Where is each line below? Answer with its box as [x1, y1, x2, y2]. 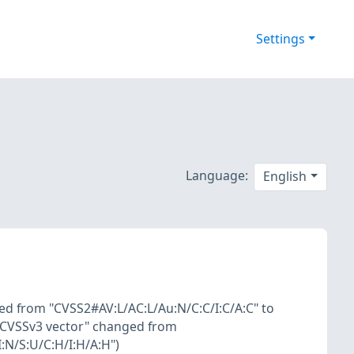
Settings [255, 30, 305, 48]
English [263, 168, 307, 186]
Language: [185, 166, 248, 184]
